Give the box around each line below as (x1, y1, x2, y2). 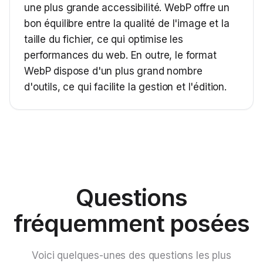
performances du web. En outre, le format (24, 49, 217, 61)
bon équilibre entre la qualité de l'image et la (24, 18, 230, 29)
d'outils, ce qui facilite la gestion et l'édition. (24, 81, 227, 93)
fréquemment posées (14, 209, 249, 238)
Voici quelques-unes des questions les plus (32, 249, 231, 261)
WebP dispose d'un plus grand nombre (24, 65, 203, 77)
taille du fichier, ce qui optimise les (24, 33, 183, 45)
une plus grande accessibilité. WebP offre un (24, 2, 230, 14)
